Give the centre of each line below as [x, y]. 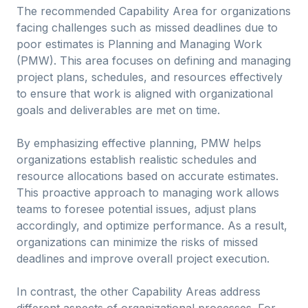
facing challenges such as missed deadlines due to [147, 27]
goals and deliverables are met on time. [118, 110]
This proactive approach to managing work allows [148, 192]
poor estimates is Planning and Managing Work [139, 44]
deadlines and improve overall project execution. [143, 258]
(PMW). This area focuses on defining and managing [154, 60]
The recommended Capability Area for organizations [154, 11]
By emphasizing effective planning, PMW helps [139, 143]
